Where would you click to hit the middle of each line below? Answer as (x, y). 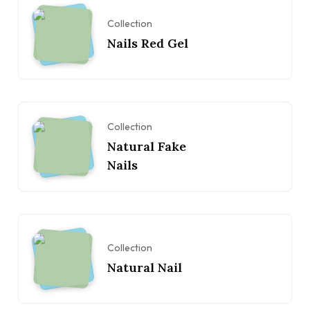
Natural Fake (147, 146)
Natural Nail (145, 268)
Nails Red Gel (148, 44)
